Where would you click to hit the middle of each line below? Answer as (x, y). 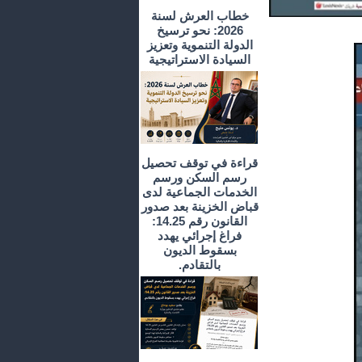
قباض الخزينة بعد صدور (200, 207)
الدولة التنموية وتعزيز (200, 45)
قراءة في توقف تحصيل (200, 163)
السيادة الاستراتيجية (200, 60)
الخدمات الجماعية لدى (200, 192)
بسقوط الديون (200, 250)
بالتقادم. (200, 265)
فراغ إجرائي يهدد (200, 236)
